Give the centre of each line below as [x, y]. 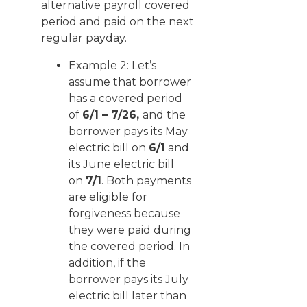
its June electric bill [121, 164]
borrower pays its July [128, 279]
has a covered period [125, 98]
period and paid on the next [118, 22]
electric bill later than [127, 296]
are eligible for [108, 197]
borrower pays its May [128, 131]
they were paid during [130, 230]
